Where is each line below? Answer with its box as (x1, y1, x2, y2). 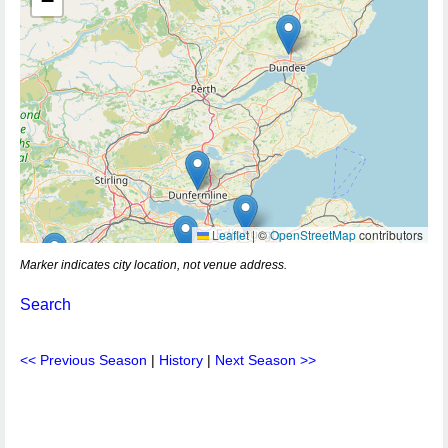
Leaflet (209, 226, 249, 243)
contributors (356, 226, 423, 243)
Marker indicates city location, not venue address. (20, 258, 287, 272)
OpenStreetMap (270, 226, 356, 243)
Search (20, 296, 71, 313)
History (159, 352, 203, 368)
